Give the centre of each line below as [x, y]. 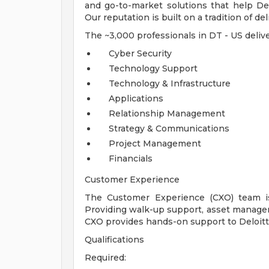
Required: [105, 258]
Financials [131, 159]
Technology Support [153, 68]
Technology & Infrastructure [170, 83]
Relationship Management [167, 113]
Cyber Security [140, 53]
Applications [136, 98]
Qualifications [114, 240]
